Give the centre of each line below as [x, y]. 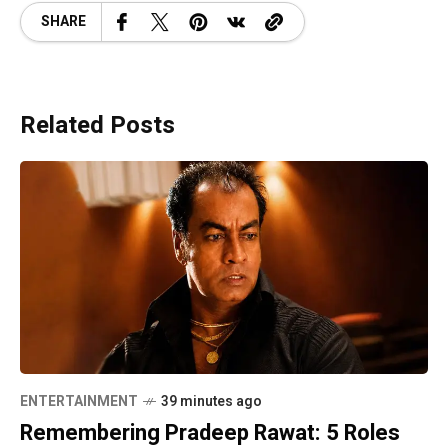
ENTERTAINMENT [79, 402]
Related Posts [97, 125]
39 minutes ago [211, 402]
